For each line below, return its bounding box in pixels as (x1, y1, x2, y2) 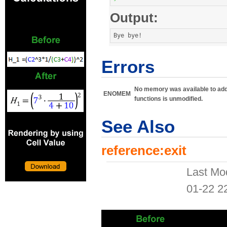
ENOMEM (103, 90, 131, 98)
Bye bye (113, 32, 138, 40)
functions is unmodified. (134, 95, 203, 103)
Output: (110, 11, 158, 25)
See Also (101, 117, 175, 137)
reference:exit (101, 143, 186, 158)
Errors (101, 57, 155, 77)
